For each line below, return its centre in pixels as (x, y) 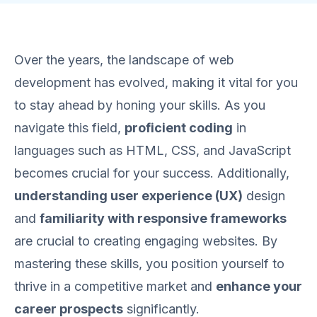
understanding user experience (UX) (128, 196)
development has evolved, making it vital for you (156, 82)
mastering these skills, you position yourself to (149, 264)
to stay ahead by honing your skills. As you (140, 105)
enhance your (259, 286)
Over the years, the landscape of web (124, 60)
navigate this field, (69, 128)
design (264, 196)
